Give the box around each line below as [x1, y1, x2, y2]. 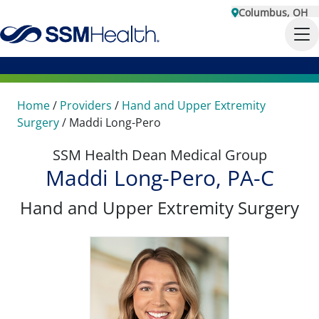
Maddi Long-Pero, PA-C [45, 163, 274, 192]
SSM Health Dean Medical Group [52, 145, 267, 164]
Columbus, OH [239, 6, 308, 19]
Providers [60, 98, 112, 113]
